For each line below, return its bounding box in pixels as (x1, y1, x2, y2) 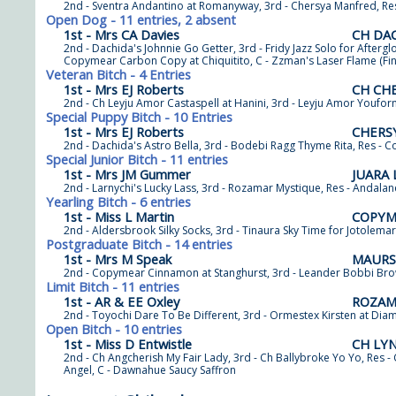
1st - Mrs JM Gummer (64, 165, 191, 183)
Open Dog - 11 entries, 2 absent (46, 11, 236, 28)
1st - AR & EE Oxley (64, 293, 179, 310)
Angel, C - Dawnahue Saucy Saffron (64, 362, 236, 377)
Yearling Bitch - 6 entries (46, 193, 191, 210)
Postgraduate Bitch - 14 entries (46, 235, 232, 253)
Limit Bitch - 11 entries (46, 278, 179, 295)
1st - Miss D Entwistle (64, 335, 192, 353)
